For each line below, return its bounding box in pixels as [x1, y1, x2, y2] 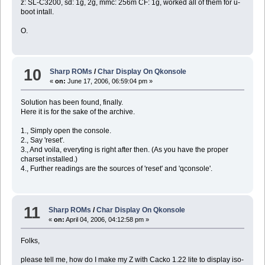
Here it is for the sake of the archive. [20, 108, 135, 117]
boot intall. [20, 7, 54, 16]
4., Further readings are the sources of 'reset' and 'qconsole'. [20, 164, 212, 173]
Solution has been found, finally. [20, 98, 123, 107]
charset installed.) [20, 155, 77, 164]
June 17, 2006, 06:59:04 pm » [66, 77, 153, 85]
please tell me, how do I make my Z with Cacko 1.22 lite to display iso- [20, 255, 244, 264]
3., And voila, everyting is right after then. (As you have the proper [20, 146, 228, 154]
